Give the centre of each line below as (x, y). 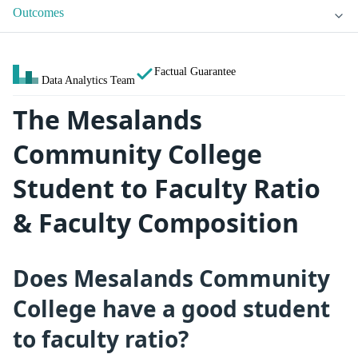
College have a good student (171, 308)
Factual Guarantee (195, 72)
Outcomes (38, 13)
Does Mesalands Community (171, 278)
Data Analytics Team (88, 80)
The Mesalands (107, 120)
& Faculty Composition (156, 223)
